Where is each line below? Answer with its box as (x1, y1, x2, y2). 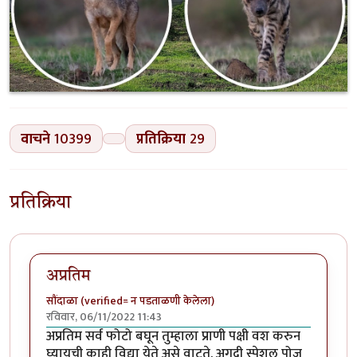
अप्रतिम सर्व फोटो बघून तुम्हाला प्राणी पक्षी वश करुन (46, 324, 300, 347)
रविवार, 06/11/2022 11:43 (46, 307, 162, 326)
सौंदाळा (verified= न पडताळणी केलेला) (46, 291, 214, 310)
